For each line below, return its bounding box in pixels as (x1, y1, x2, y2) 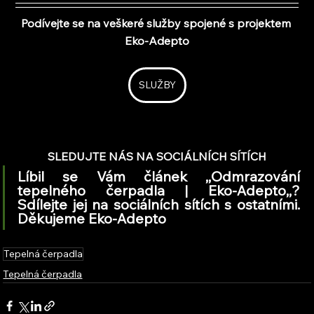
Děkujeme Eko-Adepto (18, 209, 167, 227)
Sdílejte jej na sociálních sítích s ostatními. (18, 195, 300, 213)
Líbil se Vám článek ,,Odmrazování (18, 167, 300, 185)
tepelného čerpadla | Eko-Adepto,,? (18, 181, 300, 199)
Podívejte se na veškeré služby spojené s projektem (20, 15, 294, 30)
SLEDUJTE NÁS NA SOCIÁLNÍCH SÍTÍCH (48, 149, 266, 163)
